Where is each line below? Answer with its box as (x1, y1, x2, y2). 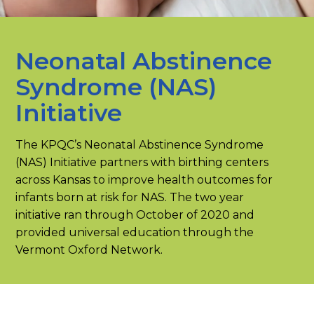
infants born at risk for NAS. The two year (15, 190, 245, 204)
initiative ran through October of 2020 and (15, 207, 255, 221)
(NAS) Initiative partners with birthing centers (15, 155, 269, 169)
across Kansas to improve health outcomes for (15, 172, 273, 186)
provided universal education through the (15, 225, 254, 239)
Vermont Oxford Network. (15, 243, 163, 257)
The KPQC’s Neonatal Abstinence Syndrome (15, 137, 264, 151)
